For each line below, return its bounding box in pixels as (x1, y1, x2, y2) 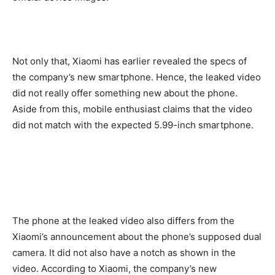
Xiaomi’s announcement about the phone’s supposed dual (12, 230, 261, 242)
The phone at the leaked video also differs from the (12, 214, 234, 227)
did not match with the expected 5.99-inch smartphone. (12, 118, 254, 131)
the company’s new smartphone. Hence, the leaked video (12, 71, 261, 83)
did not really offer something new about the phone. (12, 87, 238, 99)
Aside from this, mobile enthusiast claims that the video (12, 103, 252, 115)
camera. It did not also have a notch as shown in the (12, 246, 236, 258)
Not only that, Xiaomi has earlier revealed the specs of (12, 55, 247, 67)
